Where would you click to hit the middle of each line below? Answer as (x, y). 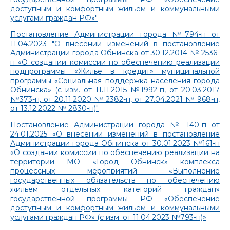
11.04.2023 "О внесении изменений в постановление (115, 43)
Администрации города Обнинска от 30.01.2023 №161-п (115, 143)
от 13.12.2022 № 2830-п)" (54, 108)
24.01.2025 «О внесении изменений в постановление (115, 134)
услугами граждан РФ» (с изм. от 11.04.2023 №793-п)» (108, 217)
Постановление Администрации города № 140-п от (115, 124)
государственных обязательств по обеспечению (115, 180)
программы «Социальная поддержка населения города (115, 80)
